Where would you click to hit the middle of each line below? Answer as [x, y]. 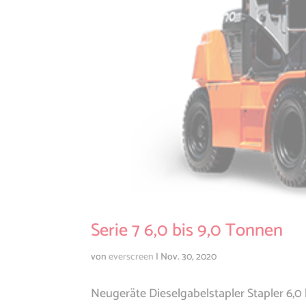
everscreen [131, 258]
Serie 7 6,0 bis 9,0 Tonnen [186, 231]
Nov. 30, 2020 [188, 258]
